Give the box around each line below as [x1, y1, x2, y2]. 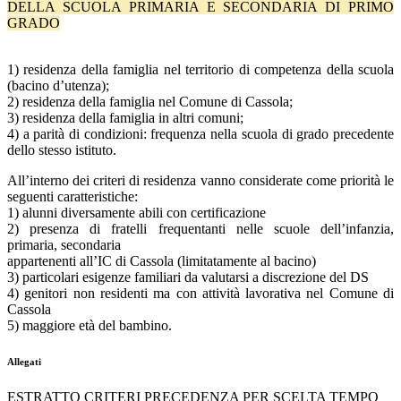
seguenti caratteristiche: [7, 189, 138, 205]
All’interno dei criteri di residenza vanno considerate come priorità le [7, 173, 394, 189]
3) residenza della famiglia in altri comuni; [7, 110, 243, 126]
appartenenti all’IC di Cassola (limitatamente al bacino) [7, 253, 316, 269]
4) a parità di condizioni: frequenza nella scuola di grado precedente [7, 126, 394, 142]
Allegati [7, 356, 41, 368]
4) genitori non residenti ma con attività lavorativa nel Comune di [7, 286, 394, 302]
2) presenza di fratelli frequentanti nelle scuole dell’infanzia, [7, 221, 394, 237]
